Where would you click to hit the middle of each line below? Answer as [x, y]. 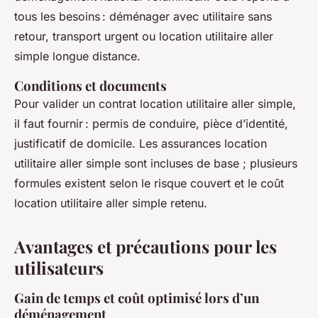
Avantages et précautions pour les [146, 247]
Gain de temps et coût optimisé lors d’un [137, 298]
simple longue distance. [77, 56]
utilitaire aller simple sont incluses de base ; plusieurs [156, 164]
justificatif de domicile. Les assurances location [141, 144]
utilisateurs [59, 268]
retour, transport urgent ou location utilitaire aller [144, 37]
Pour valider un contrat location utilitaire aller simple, [155, 104]
